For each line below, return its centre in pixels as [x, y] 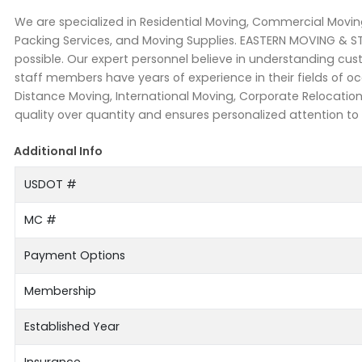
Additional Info [59, 151]
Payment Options [74, 255]
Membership [60, 290]
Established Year [72, 326]
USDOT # [50, 184]
